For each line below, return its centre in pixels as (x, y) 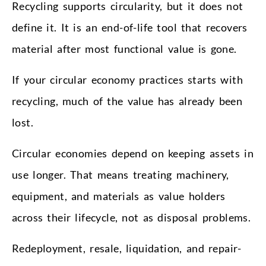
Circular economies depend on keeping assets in (133, 153)
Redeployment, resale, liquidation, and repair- (127, 248)
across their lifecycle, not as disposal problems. (132, 218)
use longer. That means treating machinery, (121, 175)
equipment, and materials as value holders (119, 196)
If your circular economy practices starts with (127, 80)
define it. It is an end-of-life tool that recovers (130, 28)
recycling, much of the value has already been (127, 101)
